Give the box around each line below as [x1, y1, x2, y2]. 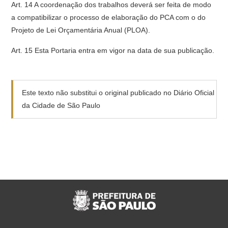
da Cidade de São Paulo [22, 101, 101, 109]
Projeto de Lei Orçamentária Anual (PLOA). [11, 26, 151, 34]
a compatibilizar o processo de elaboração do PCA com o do [11, 13, 206, 21]
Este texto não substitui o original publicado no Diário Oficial [22, 89, 215, 97]
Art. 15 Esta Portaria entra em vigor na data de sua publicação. [11, 46, 215, 54]
